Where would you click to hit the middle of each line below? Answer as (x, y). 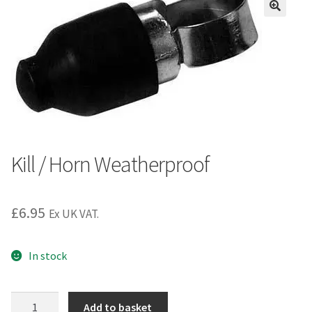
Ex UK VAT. (74, 213)
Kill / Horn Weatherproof (110, 164)
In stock (47, 256)
